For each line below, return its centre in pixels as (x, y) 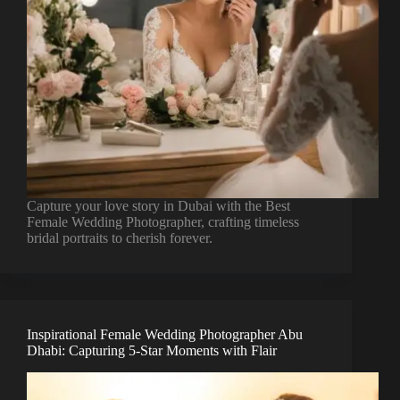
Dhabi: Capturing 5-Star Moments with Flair (152, 351)
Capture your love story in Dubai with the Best (158, 206)
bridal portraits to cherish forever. (120, 238)
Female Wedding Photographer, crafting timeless (163, 222)
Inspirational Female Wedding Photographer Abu (165, 335)
